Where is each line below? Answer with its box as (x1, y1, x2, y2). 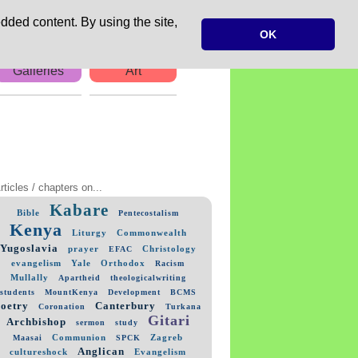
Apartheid (58, 272, 101, 282)
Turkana (165, 301, 201, 311)
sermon (75, 317, 105, 327)
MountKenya (44, 287, 98, 296)
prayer (67, 243, 99, 253)
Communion (52, 332, 106, 342)
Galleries (13, 64, 64, 78)
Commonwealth (116, 227, 187, 237)
